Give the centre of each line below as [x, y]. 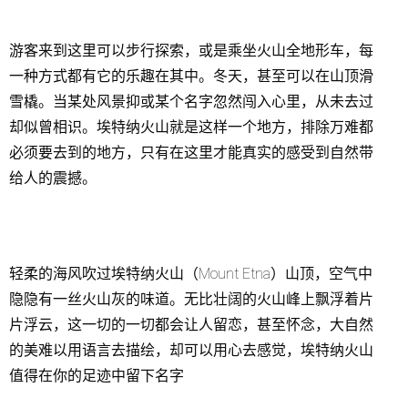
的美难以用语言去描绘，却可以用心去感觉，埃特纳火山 [191, 351]
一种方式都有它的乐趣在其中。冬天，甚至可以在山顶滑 [191, 76]
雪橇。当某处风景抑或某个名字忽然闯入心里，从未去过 [191, 102]
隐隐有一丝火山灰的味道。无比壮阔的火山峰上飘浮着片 [191, 300]
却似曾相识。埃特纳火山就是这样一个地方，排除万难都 [191, 127]
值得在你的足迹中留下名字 [97, 376]
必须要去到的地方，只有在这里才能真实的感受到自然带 [191, 153]
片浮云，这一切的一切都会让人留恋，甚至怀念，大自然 [191, 325]
